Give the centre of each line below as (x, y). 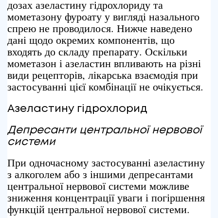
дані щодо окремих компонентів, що (91, 40)
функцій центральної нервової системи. (99, 209)
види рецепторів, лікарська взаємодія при (103, 75)
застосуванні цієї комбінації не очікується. (105, 86)
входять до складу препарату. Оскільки (97, 51)
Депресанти (42, 130)
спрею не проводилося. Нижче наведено (100, 28)
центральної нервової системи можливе (98, 186)
